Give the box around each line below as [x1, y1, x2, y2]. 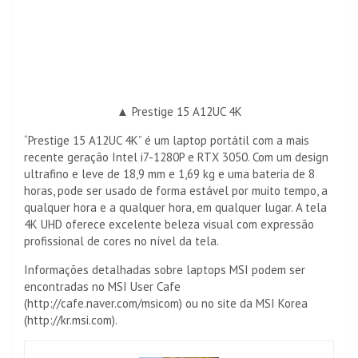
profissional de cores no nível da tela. [24, 233, 219, 249]
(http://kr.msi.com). [24, 312, 117, 328]
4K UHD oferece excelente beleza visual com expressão [24, 217, 314, 232]
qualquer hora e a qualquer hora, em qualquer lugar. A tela [24, 200, 327, 215]
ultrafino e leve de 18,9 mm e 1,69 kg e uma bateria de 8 [24, 166, 315, 181]
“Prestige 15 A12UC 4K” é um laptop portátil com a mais [24, 133, 309, 148]
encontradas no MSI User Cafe [24, 279, 181, 294]
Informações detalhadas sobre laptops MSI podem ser [24, 262, 305, 277]
